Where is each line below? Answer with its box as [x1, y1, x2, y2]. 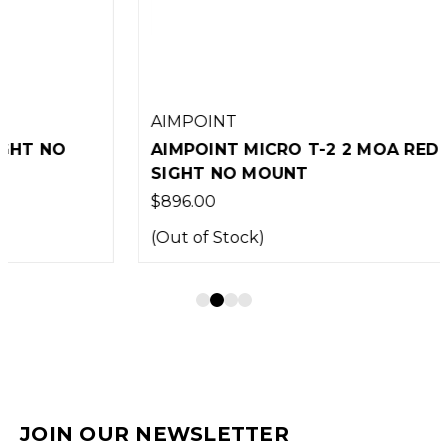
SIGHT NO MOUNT [33, 164, 191, 184]
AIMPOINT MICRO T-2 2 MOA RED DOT [33, 140, 366, 160]
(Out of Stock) [33, 228, 147, 248]
